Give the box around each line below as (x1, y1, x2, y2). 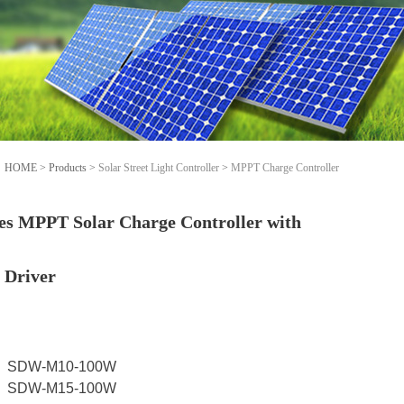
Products (49, 161, 87, 174)
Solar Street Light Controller (98, 161, 219, 174)
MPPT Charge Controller (231, 161, 339, 174)
